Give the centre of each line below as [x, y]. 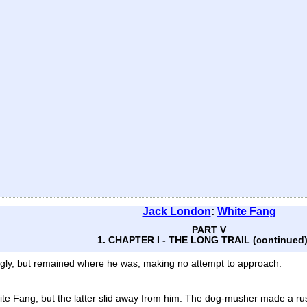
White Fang [246, 211]
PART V [209, 230]
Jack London [176, 211]
